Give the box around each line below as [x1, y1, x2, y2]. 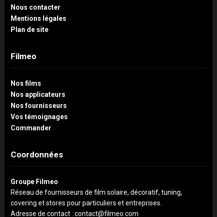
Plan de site [10, 26, 48, 34]
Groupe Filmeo [10, 178, 58, 186]
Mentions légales [10, 15, 66, 23]
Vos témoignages [10, 113, 68, 121]
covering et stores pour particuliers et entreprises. [10, 199, 162, 207]
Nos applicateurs [10, 91, 65, 99]
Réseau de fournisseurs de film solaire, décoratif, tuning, [10, 188, 182, 197]
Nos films [10, 79, 41, 88]
